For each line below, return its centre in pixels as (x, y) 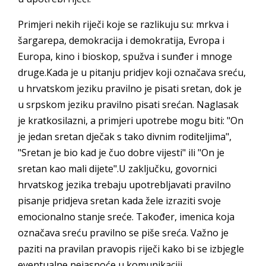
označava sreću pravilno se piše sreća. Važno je (123, 233)
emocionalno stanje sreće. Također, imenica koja (126, 217)
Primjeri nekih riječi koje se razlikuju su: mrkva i (123, 24)
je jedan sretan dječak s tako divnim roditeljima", (125, 137)
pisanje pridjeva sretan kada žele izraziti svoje (119, 201)
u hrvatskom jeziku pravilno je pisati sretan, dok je (130, 88)
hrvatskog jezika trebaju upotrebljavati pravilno (124, 185)
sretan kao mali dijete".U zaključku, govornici (117, 169)
